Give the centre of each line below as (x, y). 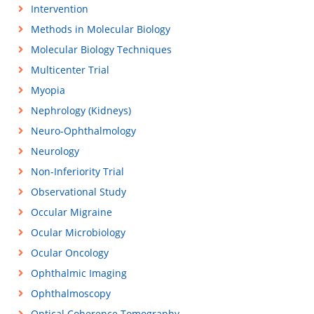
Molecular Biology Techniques (101, 49)
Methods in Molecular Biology (100, 29)
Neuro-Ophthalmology (83, 131)
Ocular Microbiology (78, 232)
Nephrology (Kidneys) (81, 110)
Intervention (59, 9)
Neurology (55, 151)
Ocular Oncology (69, 253)
